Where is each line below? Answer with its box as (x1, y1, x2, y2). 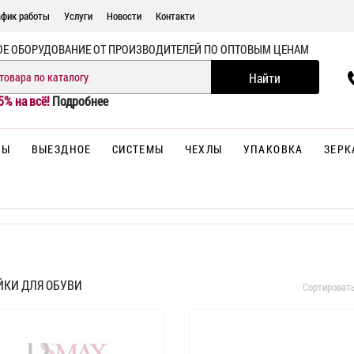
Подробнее (51, 92, 108, 109)
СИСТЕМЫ (111, 141, 164, 157)
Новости (107, 9, 141, 23)
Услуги (64, 9, 92, 23)
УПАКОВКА (243, 141, 303, 157)
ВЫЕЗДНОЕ (31, 141, 92, 157)
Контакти (156, 9, 194, 23)
